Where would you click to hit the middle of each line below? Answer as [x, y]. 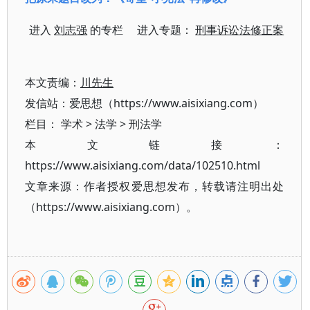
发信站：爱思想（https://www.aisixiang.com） [144, 103]
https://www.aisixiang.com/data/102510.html [143, 165]
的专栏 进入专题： [142, 30]
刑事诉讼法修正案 [240, 30]
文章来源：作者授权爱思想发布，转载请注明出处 [155, 186]
